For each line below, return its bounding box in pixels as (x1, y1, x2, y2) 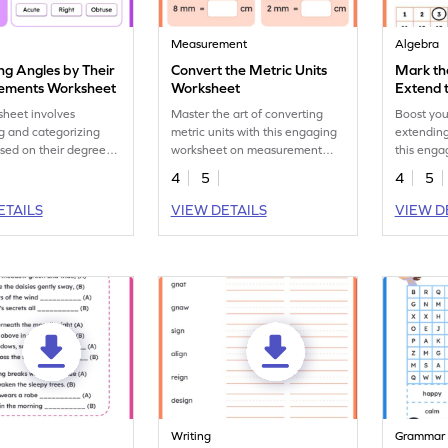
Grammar (395, 429, 446, 443)
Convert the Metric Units (171, 62, 328, 78)
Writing (171, 429, 212, 443)
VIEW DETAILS (170, 202, 267, 218)
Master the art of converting (171, 107, 324, 121)
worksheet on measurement (171, 143, 323, 157)
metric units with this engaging (171, 125, 338, 139)
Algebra (395, 37, 440, 51)
